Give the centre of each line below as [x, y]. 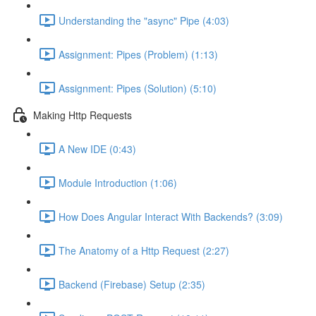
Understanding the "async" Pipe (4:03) [144, 20]
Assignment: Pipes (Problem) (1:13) [138, 54]
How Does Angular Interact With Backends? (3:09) [171, 216]
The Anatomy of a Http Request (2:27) [144, 250]
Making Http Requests [83, 115]
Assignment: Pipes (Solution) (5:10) [138, 88]
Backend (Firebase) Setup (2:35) [132, 284]
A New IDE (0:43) [97, 148]
